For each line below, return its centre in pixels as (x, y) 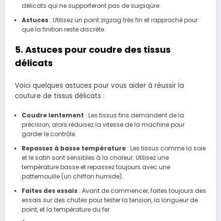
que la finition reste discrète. (63, 29)
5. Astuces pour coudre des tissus (93, 49)
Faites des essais (49, 191)
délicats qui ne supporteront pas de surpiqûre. (91, 5)
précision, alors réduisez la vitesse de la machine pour (103, 125)
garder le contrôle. (49, 134)
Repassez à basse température (74, 148)
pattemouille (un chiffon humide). (72, 177)
